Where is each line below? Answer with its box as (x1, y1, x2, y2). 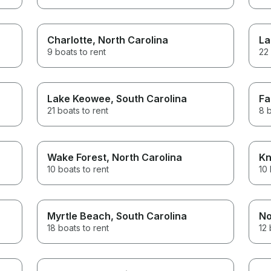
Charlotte (47, 33, 93, 46)
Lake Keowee (47, 92, 111, 105)
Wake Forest (47, 151, 107, 163)
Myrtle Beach (47, 209, 111, 222)
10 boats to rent (47, 163, 109, 174)
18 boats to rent (47, 222, 109, 233)
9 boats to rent (47, 46, 106, 57)
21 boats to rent (47, 105, 109, 116)
